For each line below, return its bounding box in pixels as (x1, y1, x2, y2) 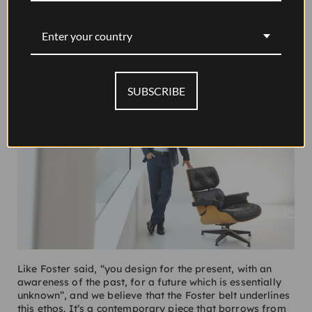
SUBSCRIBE (127, 84, 185, 97)
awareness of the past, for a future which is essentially (17, 276, 281, 289)
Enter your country (42, 29, 132, 42)
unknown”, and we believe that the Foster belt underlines (17, 289, 290, 302)
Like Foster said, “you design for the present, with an (17, 263, 272, 276)
